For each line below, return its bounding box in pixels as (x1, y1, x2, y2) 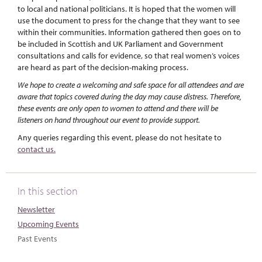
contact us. (18, 143, 56, 154)
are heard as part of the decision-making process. (18, 61, 188, 73)
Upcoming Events (18, 218, 79, 229)
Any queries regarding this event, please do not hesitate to (18, 132, 222, 143)
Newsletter (18, 204, 55, 215)
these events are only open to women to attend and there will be (18, 102, 218, 113)
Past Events (18, 233, 57, 244)
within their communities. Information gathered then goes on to (18, 26, 241, 37)
